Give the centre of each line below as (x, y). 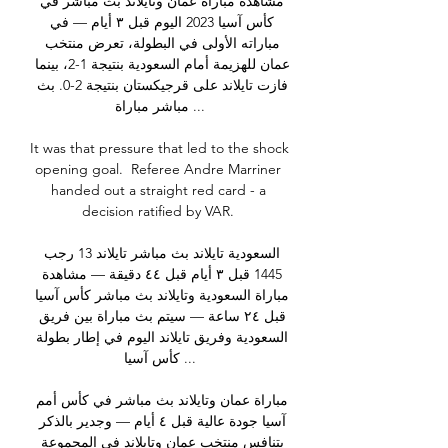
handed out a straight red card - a (158, 190)
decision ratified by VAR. (160, 211)
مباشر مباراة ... (152, 106)
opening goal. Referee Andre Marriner (158, 169)
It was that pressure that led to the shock (159, 148)
